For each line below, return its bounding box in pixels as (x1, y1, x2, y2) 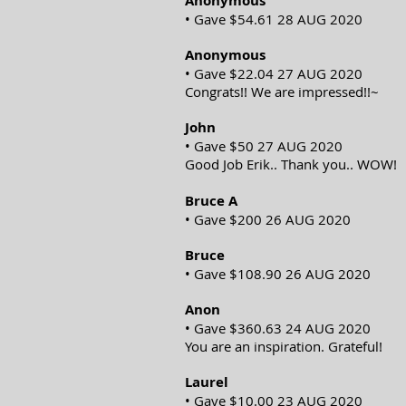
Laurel (185, 372, 228, 391)
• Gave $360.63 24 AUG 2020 (185, 319, 371, 337)
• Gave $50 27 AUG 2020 (185, 137, 343, 155)
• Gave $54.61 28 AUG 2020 (185, 10, 362, 28)
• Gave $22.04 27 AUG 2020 (185, 64, 362, 82)
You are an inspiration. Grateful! (185, 337, 382, 355)
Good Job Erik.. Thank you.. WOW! (185, 155, 397, 173)
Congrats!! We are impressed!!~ (185, 82, 379, 101)
